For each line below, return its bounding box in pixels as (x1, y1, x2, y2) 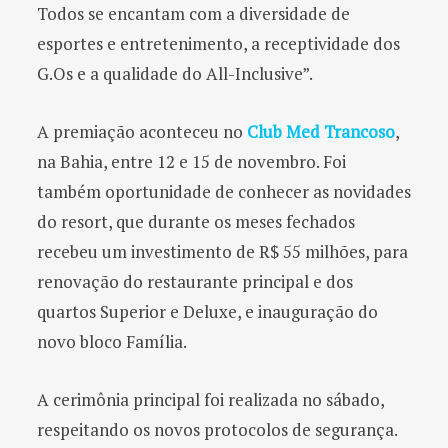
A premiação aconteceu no (37, 119, 247, 143)
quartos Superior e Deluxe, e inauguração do (37, 299, 378, 323)
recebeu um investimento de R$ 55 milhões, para (37, 239, 408, 263)
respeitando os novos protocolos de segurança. (37, 417, 397, 441)
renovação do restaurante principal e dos (37, 269, 353, 293)
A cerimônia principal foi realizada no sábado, (37, 387, 384, 411)
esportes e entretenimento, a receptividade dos (37, 31, 400, 55)
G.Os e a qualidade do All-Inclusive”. (37, 61, 313, 85)
